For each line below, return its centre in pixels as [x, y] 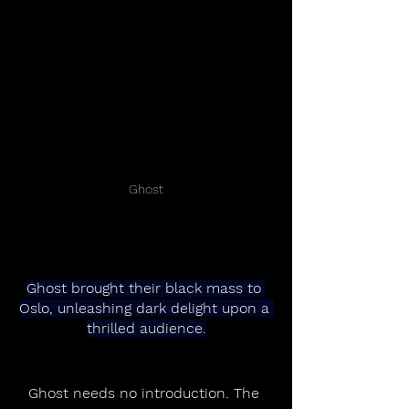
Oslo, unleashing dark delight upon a [146, 309]
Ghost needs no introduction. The [146, 393]
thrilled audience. [146, 329]
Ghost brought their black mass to [146, 288]
